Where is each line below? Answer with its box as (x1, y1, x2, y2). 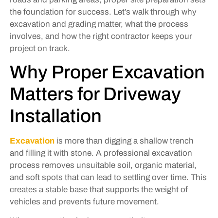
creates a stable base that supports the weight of (10, 184, 188, 194)
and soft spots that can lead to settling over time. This (10, 172, 207, 182)
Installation (10, 106, 102, 126)
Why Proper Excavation (10, 62, 205, 82)
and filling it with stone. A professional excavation (10, 148, 192, 158)
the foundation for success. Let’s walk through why (10, 7, 197, 17)
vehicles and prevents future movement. (10, 197, 159, 206)
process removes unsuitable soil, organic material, (10, 160, 197, 170)
